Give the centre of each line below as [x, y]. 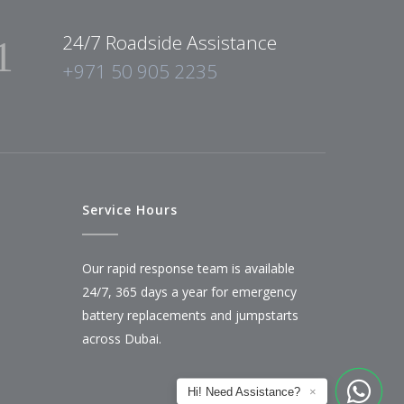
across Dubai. [122, 338]
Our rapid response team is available [188, 268]
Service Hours [130, 209]
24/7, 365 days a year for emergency [189, 291]
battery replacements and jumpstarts [190, 315]
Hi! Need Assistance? [244, 391]
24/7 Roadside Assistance [170, 42]
